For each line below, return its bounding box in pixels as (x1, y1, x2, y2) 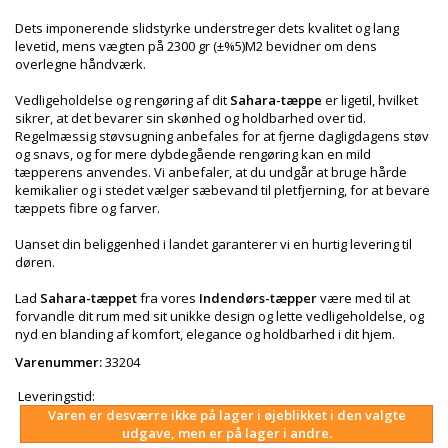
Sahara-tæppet (40, 289, 137, 307)
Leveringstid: (15, 387, 95, 405)
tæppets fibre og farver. (15, 199, 160, 217)
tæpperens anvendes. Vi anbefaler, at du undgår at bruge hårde (15, 163, 407, 181)
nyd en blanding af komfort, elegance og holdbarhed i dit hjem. (15, 325, 395, 343)
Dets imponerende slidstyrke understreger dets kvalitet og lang (15, 19, 399, 37)
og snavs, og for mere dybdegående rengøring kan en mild (15, 145, 371, 163)
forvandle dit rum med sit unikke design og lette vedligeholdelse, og (15, 307, 424, 325)
